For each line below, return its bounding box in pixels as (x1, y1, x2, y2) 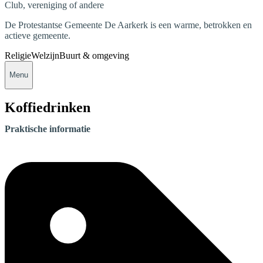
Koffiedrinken (5, 100, 90, 116)
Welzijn (31, 50, 59, 60)
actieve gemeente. (5, 30, 70, 41)
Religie (5, 50, 31, 60)
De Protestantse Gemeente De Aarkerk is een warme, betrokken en (5, 19, 252, 30)
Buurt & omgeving (59, 50, 129, 60)
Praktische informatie (5, 124, 90, 134)
